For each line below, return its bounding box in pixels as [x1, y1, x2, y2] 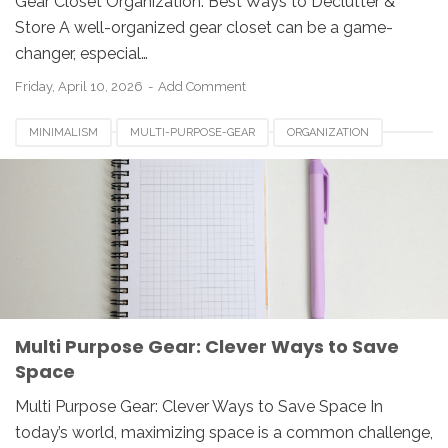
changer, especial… [15, 43, 148, 63]
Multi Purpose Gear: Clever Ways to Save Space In [15, 396, 383, 416]
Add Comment [158, 78, 246, 94]
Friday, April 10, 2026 [15, 78, 146, 94]
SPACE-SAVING [29, 156, 107, 170]
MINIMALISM [29, 125, 98, 139]
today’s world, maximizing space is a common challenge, [15, 422, 433, 442]
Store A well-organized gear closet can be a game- [15, 17, 393, 37]
